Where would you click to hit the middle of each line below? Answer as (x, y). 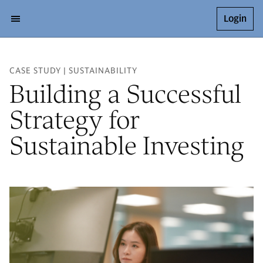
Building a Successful (125, 94)
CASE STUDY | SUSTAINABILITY (73, 71)
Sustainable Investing (127, 146)
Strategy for (75, 120)
